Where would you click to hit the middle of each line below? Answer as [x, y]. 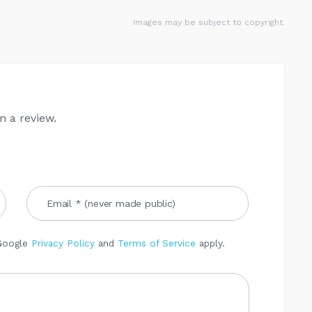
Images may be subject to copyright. [209, 22]
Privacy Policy [63, 243]
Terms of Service [157, 243]
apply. [210, 243]
